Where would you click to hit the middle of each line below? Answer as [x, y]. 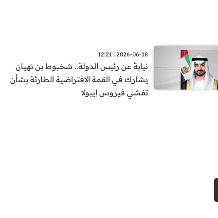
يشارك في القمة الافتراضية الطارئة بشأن [79, 80]
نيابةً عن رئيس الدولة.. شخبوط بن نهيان [82, 66]
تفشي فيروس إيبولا [115, 93]
